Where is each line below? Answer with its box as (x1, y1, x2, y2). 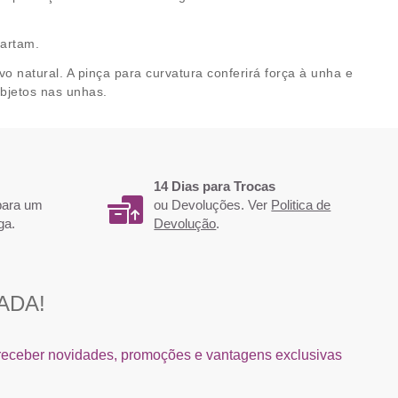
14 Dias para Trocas (154, 178, 276, 194)
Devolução (154, 215, 217, 231)
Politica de (271, 196, 331, 212)
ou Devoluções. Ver (154, 196, 272, 212)
